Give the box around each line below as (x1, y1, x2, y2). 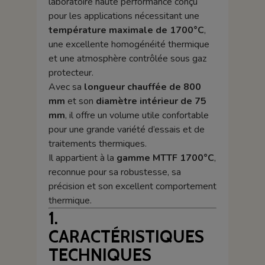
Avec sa (48, 80, 84, 94)
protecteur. (48, 66, 93, 80)
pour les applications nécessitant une (48, 9, 199, 23)
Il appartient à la (48, 151, 117, 165)
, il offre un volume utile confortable (64, 109, 209, 122)
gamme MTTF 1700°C (116, 151, 214, 165)
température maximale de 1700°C (48, 24, 204, 37)
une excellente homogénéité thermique (48, 38, 209, 51)
